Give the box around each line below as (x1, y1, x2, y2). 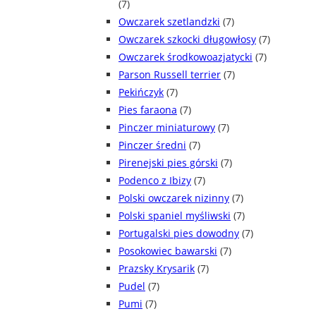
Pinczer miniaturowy (119, 121, 215, 135)
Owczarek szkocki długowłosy (119, 32, 256, 47)
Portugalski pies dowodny (119, 226, 239, 241)
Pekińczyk (119, 85, 164, 99)
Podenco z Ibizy (119, 174, 191, 188)
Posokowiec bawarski (119, 244, 217, 258)
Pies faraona (119, 103, 177, 117)
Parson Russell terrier (119, 68, 221, 82)
